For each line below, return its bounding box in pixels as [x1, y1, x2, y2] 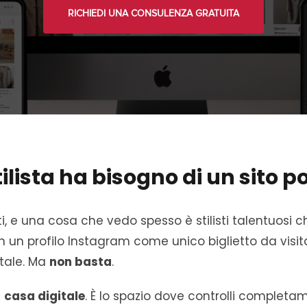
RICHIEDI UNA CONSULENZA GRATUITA [68, 8, 239, 19]
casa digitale [4, 288, 85, 304]
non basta [49, 254, 112, 270]
